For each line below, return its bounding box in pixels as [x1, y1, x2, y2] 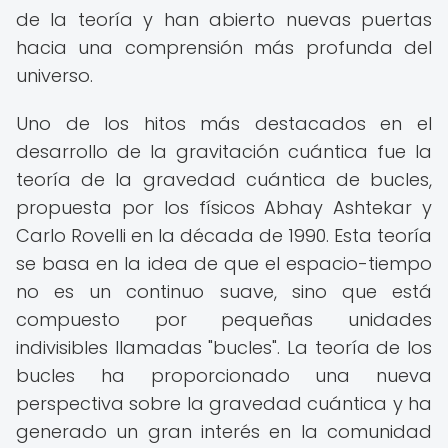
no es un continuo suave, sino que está [16, 279, 432, 304]
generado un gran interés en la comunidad [16, 419, 432, 444]
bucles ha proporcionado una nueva [16, 363, 432, 388]
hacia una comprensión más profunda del [16, 35, 432, 60]
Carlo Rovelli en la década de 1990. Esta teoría [16, 223, 432, 248]
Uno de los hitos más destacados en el [16, 111, 432, 136]
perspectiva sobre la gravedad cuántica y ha [16, 391, 432, 416]
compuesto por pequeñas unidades [16, 307, 432, 332]
